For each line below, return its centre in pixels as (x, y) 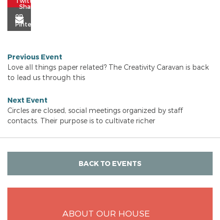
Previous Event (35, 57)
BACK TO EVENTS (110, 164)
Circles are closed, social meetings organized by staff (95, 110)
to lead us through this (46, 78)
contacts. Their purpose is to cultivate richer (81, 120)
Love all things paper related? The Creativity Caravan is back (108, 67)
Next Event (27, 100)
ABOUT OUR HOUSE (106, 213)
